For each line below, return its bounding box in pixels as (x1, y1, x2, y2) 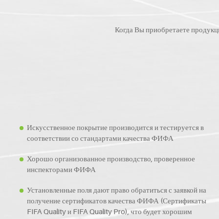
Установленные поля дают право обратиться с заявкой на (27, 185, 206, 195)
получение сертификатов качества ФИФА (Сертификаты (27, 196, 206, 205)
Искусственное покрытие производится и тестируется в (27, 123, 204, 132)
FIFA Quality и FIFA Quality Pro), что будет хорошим (27, 207, 192, 216)
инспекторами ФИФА (27, 165, 96, 174)
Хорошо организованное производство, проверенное (27, 154, 195, 163)
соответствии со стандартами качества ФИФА (27, 133, 174, 143)
